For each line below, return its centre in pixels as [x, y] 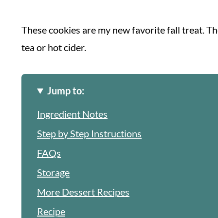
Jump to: [66, 91]
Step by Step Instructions [89, 133]
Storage [53, 172]
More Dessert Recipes [83, 192]
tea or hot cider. [54, 47]
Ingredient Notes [72, 114]
